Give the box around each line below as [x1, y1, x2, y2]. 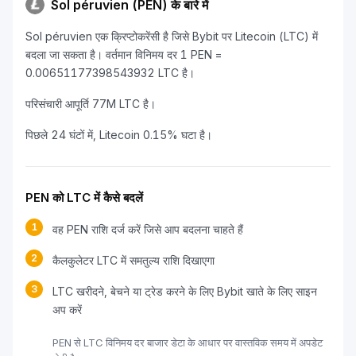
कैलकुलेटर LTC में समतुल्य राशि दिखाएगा [52, 253, 215, 267]
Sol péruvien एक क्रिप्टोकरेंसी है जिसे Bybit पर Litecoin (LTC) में [25, 29, 318, 43]
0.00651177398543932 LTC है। [25, 66, 195, 79]
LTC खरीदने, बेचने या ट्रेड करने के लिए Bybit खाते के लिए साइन [52, 284, 317, 298]
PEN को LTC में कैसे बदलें [25, 190, 143, 205]
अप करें [52, 303, 82, 316]
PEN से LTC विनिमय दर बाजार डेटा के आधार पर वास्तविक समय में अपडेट [52, 336, 323, 349]
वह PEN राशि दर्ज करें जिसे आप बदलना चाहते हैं [52, 222, 243, 236]
